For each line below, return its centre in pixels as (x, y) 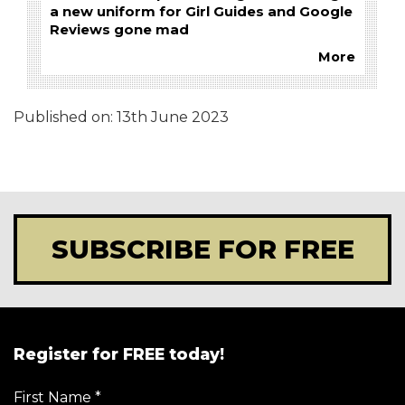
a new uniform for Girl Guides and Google (201, 12)
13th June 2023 (173, 118)
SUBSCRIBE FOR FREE (202, 250)
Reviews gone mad (119, 30)
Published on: (65, 118)
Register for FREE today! (119, 354)
